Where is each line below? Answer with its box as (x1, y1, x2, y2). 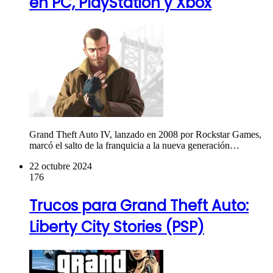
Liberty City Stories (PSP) (29, 217, 204, 238)
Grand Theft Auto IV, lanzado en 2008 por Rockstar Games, (29, 129, 261, 140)
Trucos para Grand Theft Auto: (29, 196, 249, 216)
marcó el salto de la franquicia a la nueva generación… (29, 140, 239, 151)
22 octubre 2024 (29, 161, 92, 172)
